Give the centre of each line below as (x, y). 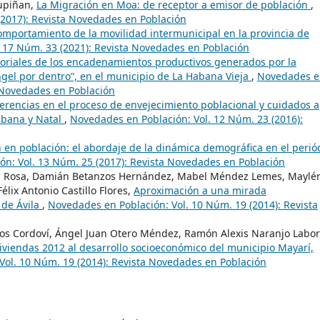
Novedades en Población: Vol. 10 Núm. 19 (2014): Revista (183, 205)
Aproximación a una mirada (200, 191)
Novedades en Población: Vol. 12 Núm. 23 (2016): (186, 119)
